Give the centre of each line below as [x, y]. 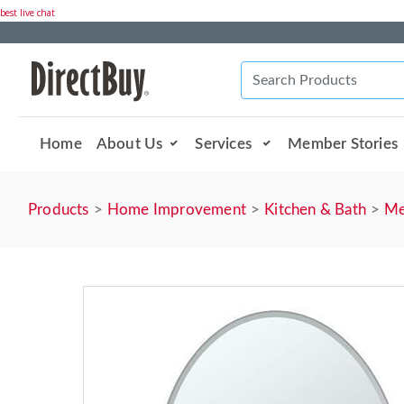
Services [225, 143]
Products [59, 210]
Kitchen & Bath [316, 210]
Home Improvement [177, 210]
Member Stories [343, 143]
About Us [129, 143]
